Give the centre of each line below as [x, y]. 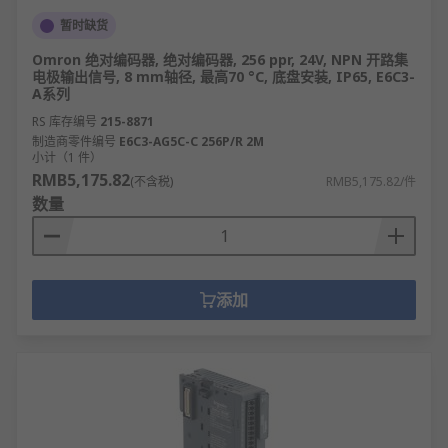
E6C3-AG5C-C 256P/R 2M [191, 141]
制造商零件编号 [74, 141]
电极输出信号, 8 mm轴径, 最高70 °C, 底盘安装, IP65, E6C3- [223, 76]
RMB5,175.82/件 [371, 181]
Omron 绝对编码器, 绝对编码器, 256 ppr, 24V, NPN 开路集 [220, 59]
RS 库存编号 [64, 121]
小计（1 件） [67, 157]
